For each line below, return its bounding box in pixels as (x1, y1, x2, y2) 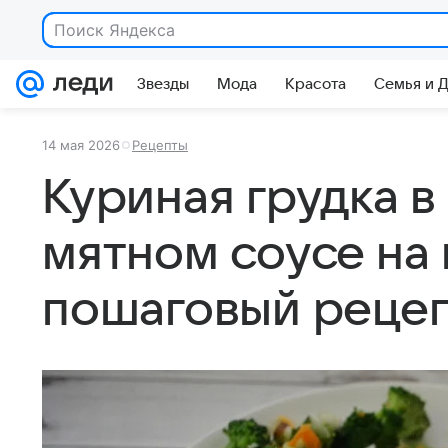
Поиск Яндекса (54, 20, 175, 40)
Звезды (137, 76, 189, 92)
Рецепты (132, 137, 188, 153)
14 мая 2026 (42, 137, 120, 153)
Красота (285, 76, 346, 92)
